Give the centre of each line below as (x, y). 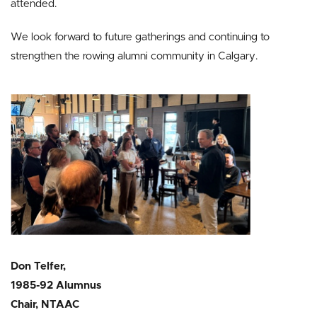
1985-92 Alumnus (56, 286)
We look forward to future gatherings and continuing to (140, 38)
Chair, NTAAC (45, 305)
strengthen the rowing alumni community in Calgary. (134, 57)
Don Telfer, (38, 267)
